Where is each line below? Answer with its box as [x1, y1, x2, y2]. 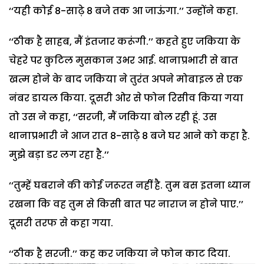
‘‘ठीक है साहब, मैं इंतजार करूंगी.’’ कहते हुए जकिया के [9, 34, 240, 48]
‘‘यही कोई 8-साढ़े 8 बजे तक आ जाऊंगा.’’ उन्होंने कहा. [9, 4, 238, 18]
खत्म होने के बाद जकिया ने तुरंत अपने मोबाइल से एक [9, 72, 243, 86]
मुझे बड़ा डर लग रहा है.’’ [9, 147, 109, 161]
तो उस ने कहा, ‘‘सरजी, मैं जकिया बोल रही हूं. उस [9, 110, 217, 124]
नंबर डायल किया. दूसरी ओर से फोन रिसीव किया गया [9, 91, 243, 105]
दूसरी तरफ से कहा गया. [9, 216, 113, 230]
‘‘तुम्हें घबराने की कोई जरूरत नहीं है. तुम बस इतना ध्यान [9, 178, 250, 192]
